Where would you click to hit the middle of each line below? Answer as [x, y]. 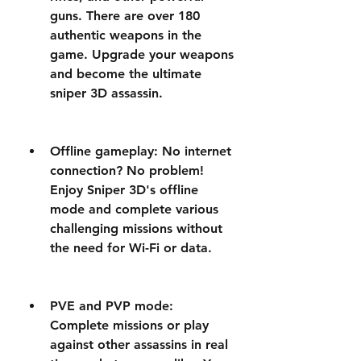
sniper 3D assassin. [106, 93]
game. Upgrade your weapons [142, 54]
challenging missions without [136, 228]
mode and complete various [134, 209]
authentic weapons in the [126, 35]
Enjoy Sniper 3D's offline [124, 190]
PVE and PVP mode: [112, 306]
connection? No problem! [127, 170]
